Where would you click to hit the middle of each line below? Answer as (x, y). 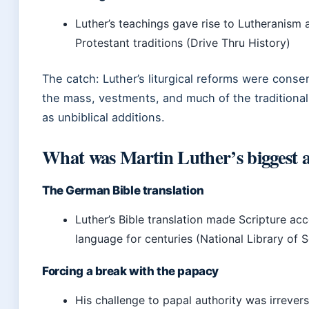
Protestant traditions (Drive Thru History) (183, 43)
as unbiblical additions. (103, 117)
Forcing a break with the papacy (130, 271)
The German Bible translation (123, 190)
